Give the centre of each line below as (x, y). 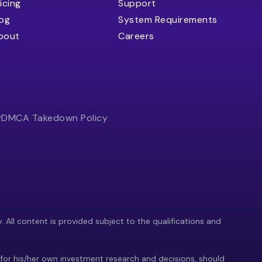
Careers (136, 36)
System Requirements (168, 20)
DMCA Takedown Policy (54, 118)
